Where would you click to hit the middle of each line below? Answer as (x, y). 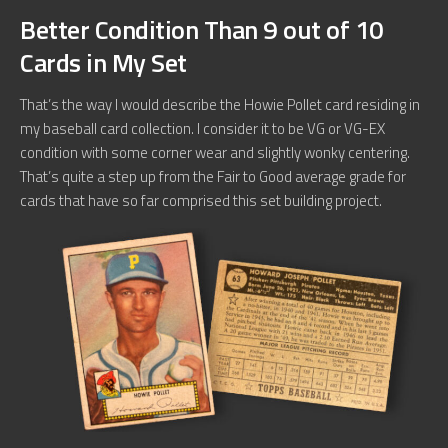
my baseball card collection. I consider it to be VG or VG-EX (202, 129)
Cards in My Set (103, 63)
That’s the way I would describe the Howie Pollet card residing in (220, 105)
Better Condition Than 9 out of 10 (202, 30)
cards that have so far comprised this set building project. (201, 201)
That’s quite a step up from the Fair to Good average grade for (213, 177)
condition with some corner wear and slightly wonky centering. (215, 153)
